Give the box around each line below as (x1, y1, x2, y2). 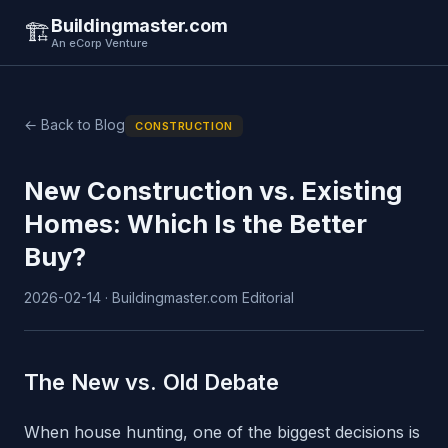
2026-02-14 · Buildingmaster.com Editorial (24, 289, 294, 307)
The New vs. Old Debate (24, 369, 279, 396)
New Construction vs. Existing (24, 175, 402, 207)
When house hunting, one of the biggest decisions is (24, 422, 420, 443)
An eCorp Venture (51, 36, 148, 50)
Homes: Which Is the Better (24, 208, 367, 240)
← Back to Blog (24, 116, 125, 133)
